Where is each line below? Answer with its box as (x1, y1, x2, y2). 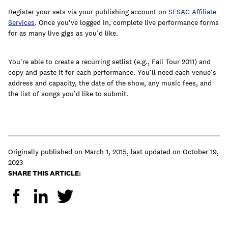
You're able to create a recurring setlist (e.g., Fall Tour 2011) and (8, 57, 211, 67)
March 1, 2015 (84, 147, 127, 157)
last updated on (131, 147, 181, 157)
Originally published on (8, 147, 82, 157)
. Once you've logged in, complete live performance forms (35, 18, 219, 27)
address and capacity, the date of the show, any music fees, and (8, 78, 212, 88)
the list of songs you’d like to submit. (8, 89, 128, 99)
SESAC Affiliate (168, 7, 216, 17)
